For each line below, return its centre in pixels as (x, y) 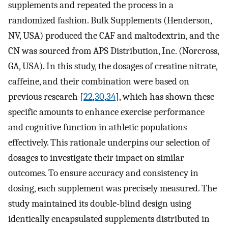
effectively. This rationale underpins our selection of (109, 143)
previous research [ (46, 97)
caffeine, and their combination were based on (99, 82)
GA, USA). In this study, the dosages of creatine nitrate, (113, 66)
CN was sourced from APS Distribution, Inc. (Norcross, (113, 51)
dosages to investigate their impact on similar (96, 158)
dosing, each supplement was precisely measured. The (112, 189)
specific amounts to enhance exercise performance (106, 112)
